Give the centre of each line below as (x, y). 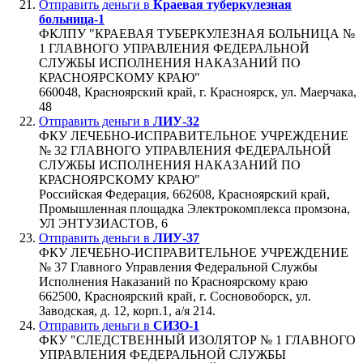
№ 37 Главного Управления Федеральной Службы (178, 267)
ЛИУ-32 (176, 121)
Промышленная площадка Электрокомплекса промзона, (194, 208)
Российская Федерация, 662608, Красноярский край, (184, 194)
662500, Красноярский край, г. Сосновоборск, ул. (175, 296)
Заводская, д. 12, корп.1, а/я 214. (127, 310)
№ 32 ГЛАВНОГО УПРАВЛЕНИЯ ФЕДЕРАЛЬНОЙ (185, 150)
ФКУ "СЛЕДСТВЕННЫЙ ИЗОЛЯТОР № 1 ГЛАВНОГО (197, 340)
